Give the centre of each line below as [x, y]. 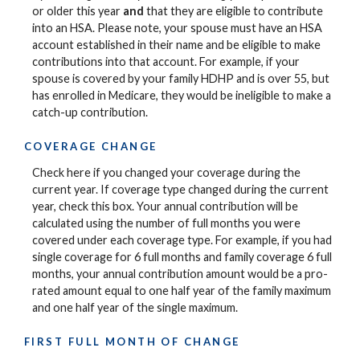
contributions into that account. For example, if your [166, 62]
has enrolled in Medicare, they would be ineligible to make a [182, 96]
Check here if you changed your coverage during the [166, 173]
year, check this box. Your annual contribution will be [165, 207]
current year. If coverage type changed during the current [180, 190]
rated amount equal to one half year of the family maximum [182, 291]
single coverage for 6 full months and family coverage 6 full [182, 257]
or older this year [78, 11]
